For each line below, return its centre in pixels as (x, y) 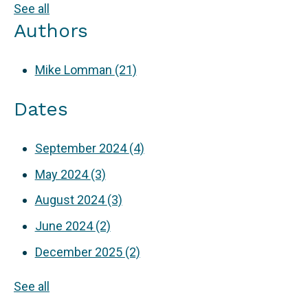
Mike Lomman (75, 69)
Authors (51, 30)
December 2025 (80, 252)
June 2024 (65, 226)
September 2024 (82, 148)
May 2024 (63, 174)
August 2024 (71, 200)
